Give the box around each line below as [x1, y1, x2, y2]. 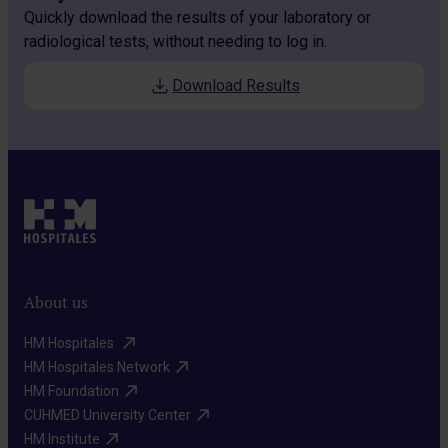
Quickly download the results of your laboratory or [24, 8, 371, 28]
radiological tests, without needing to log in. [24, 32, 327, 52]
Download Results [172, 76, 300, 96]
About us [24, 292, 88, 314]
